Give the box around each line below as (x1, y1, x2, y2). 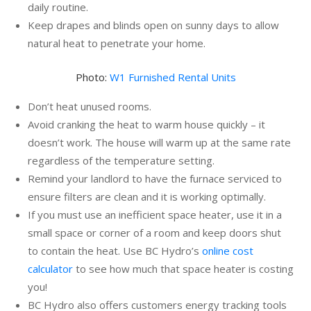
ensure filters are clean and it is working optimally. (28, 189, 266, 203)
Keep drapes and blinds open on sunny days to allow (28, 17, 279, 32)
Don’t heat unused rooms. (28, 99, 151, 113)
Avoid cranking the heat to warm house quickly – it (28, 117, 265, 131)
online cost (202, 243, 253, 258)
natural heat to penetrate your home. (28, 35, 205, 50)
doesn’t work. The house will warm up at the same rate (28, 135, 291, 149)
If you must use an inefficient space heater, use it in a (28, 207, 282, 221)
